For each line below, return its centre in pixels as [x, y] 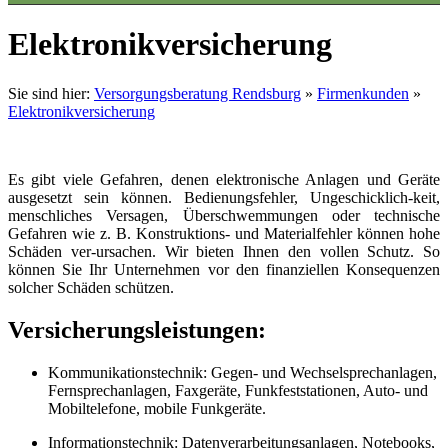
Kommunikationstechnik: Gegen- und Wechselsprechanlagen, [242, 372]
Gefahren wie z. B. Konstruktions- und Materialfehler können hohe [224, 233]
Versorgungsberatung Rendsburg [197, 93]
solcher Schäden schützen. [91, 287]
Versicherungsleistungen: [137, 329]
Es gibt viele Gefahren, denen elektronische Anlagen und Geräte [224, 179]
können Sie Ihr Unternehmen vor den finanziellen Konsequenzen [224, 269]
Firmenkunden [363, 93]
